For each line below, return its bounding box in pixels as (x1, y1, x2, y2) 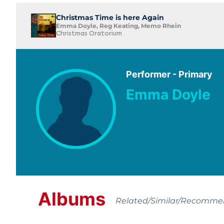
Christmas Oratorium (56, 31, 122, 37)
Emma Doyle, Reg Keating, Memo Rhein (56, 22, 181, 30)
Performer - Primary (126, 69, 212, 80)
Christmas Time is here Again (56, 13, 164, 22)
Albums (38, 187, 105, 210)
